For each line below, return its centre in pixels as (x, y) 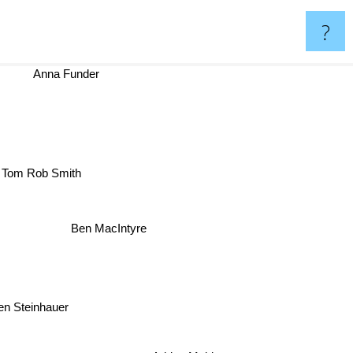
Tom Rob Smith (54, 176)
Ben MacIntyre (107, 225)
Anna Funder (72, 74)
